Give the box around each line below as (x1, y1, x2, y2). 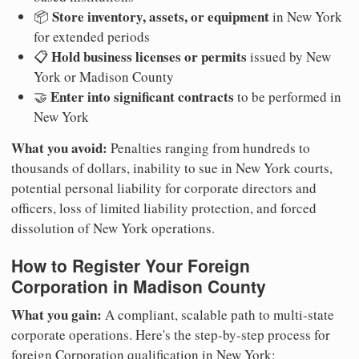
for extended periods (34, 26, 150, 46)
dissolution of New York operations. (11, 218, 215, 237)
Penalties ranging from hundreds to (107, 138, 310, 157)
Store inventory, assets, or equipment (52, 6, 269, 26)
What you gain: (11, 305, 102, 325)
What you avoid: (11, 137, 107, 158)
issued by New (247, 46, 331, 66)
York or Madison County (34, 67, 174, 86)
